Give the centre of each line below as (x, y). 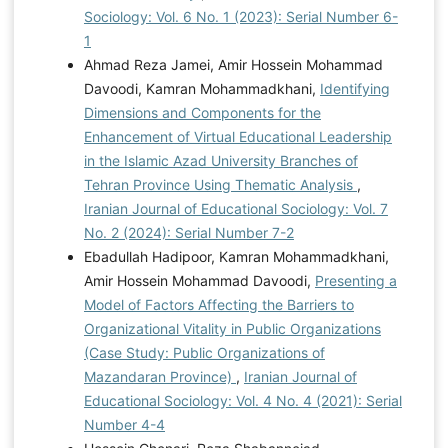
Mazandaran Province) (159, 376)
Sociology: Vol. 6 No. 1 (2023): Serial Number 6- (240, 16)
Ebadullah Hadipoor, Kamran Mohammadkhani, (236, 256)
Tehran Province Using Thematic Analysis (220, 184)
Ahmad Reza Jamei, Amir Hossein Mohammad (233, 64)
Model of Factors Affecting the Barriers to (218, 304)
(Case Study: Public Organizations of (204, 352)
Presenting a (355, 280)
